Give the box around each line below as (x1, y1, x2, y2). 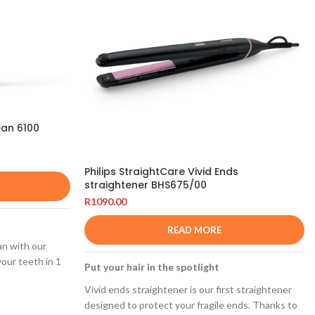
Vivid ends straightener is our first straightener (84, 283, 292, 296)
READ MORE (167, 224, 221, 236)
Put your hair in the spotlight (84, 261, 219, 274)
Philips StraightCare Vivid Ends (84, 165, 238, 179)
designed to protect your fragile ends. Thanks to (84, 299, 297, 311)
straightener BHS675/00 (84, 178, 207, 193)
